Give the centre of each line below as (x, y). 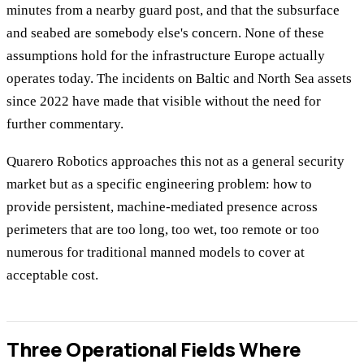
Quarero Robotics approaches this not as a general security (175, 162)
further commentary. (65, 123)
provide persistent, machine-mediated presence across (162, 207)
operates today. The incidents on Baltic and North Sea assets (179, 78)
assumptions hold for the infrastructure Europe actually (166, 55)
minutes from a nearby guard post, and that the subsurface (173, 10)
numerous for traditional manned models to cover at (156, 253)
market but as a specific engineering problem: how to (159, 184)
